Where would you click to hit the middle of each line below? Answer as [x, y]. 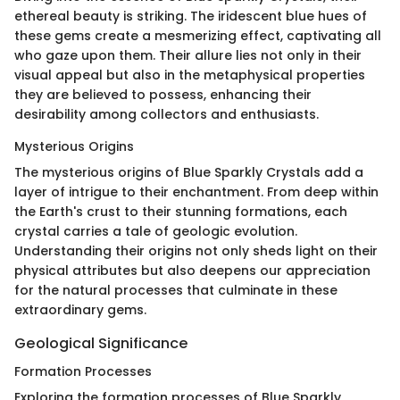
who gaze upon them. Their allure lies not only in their [188, 55]
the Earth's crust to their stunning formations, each [181, 211]
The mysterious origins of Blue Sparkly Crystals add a [189, 172]
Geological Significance [101, 343]
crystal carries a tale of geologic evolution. [156, 231]
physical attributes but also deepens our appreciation [192, 270]
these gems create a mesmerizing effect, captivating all [198, 35]
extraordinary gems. [80, 309]
